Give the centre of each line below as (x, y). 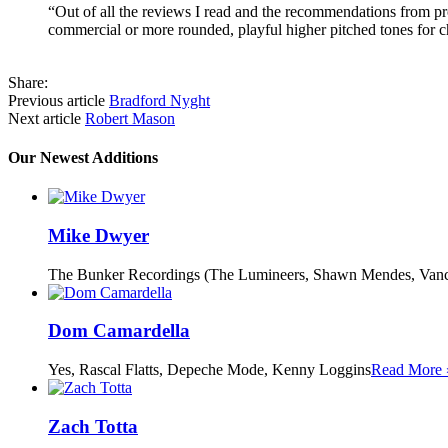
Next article (46, 118)
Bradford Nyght (159, 100)
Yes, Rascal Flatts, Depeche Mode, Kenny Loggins (209, 370)
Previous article (58, 100)
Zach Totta (93, 426)
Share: (28, 82)
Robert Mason (130, 118)
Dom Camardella (119, 331)
